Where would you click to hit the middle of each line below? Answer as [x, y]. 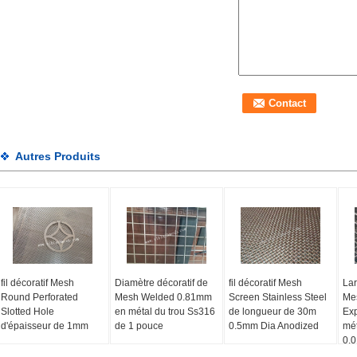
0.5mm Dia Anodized [273, 326]
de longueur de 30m [272, 312]
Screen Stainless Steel [277, 297]
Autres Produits [58, 156]
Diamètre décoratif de [161, 283]
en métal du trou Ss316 [165, 312]
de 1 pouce [139, 326]
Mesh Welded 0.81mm [163, 297]
